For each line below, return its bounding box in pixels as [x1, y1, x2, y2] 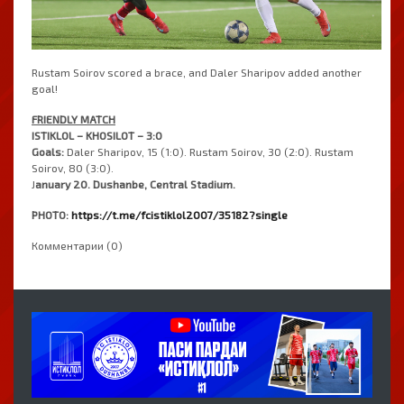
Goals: [32, 145, 64, 159]
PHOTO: [32, 208, 69, 222]
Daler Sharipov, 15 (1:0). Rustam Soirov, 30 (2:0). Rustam [64, 145, 353, 159]
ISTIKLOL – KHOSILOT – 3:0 [32, 129, 162, 142]
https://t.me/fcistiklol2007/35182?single [71, 208, 288, 222]
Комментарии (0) [32, 239, 123, 252]
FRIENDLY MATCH [32, 113, 115, 126]
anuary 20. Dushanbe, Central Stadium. [35, 178, 235, 191]
